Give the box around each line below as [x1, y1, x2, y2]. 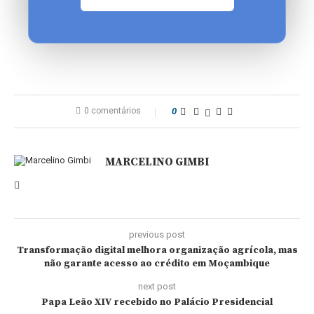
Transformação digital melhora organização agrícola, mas [16, 244, 298, 257]
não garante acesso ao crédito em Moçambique [44, 257, 270, 270]
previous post [129, 229, 185, 240]
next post [138, 281, 176, 292]
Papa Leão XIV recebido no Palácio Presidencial [41, 296, 273, 308]
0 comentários [84, 106, 141, 116]
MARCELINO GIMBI [105, 155, 209, 169]
